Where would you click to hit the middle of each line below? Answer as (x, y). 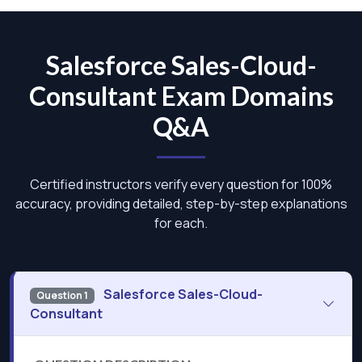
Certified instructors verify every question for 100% (181, 185)
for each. (181, 223)
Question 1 (62, 296)
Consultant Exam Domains (181, 96)
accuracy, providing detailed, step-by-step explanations (181, 204)
